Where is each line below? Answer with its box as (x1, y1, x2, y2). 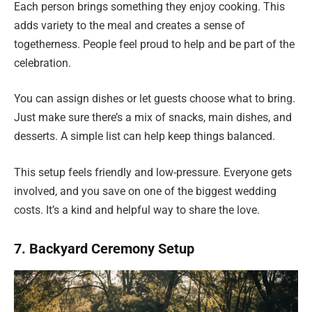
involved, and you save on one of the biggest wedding (14, 184, 276, 198)
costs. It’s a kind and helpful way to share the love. (14, 203, 260, 217)
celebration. (14, 56, 71, 70)
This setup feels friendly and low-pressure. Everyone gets (14, 165, 292, 179)
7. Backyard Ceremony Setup (14, 240, 194, 258)
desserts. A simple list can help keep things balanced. (14, 130, 275, 143)
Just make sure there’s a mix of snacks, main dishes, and (14, 111, 292, 125)
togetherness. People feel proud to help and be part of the (14, 37, 295, 51)
